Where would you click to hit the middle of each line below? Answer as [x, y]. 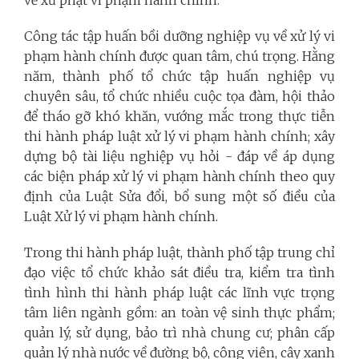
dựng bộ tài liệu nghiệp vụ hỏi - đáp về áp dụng [179, 156]
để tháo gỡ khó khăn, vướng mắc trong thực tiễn [179, 116]
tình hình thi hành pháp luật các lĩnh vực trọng [179, 292]
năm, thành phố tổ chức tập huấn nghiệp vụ [179, 76]
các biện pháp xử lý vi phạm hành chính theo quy [179, 176]
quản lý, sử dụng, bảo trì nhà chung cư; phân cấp [179, 332]
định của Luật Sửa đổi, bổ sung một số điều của [179, 196]
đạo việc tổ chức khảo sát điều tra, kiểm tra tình [179, 272]
